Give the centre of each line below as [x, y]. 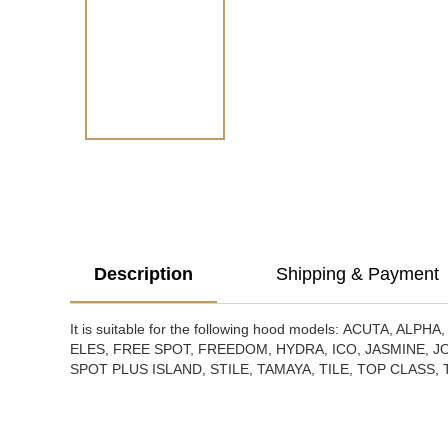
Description [143, 274]
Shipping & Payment [357, 274]
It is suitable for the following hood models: [206, 329]
